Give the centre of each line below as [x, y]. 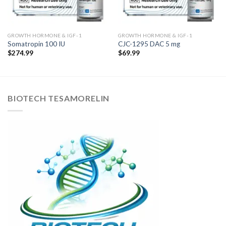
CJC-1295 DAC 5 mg [149, 44]
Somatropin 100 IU [36, 44]
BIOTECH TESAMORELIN [59, 98]
